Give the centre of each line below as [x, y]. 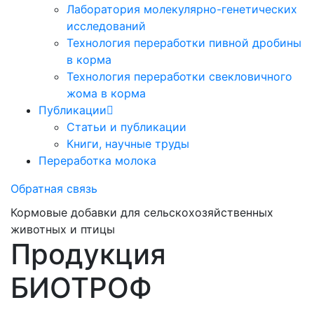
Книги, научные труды [128, 144]
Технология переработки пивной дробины [184, 43]
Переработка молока [97, 161]
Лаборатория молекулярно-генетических [182, 9]
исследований [106, 26]
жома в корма [106, 94]
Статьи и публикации [127, 127]
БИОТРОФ [81, 288]
